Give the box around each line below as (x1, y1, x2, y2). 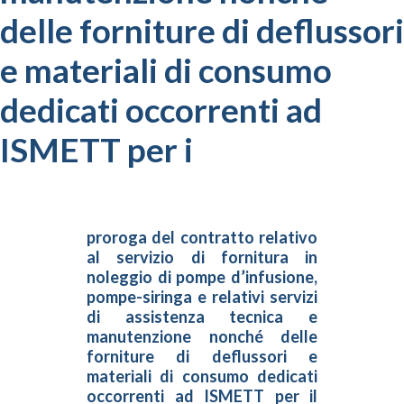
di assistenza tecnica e (87, 307, 317, 326)
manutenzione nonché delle (87, 326, 317, 346)
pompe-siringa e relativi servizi (87, 287, 317, 307)
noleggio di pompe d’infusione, (87, 267, 317, 287)
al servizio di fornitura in (87, 247, 317, 267)
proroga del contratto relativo (87, 227, 317, 247)
